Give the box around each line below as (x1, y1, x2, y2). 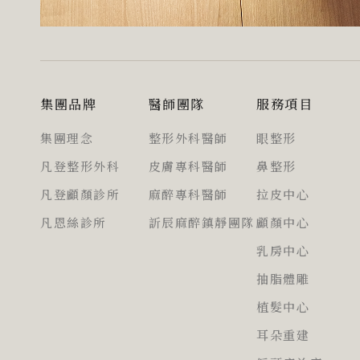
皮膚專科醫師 (148, 159, 228, 174)
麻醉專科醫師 (148, 187, 228, 202)
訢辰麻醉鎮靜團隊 (148, 215, 255, 231)
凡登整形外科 (40, 159, 120, 174)
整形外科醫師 (148, 131, 228, 146)
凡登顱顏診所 (40, 187, 120, 202)
